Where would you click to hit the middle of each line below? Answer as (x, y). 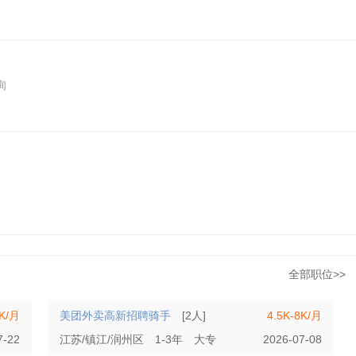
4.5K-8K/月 (294, 315)
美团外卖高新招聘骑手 (115, 315)
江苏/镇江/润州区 (102, 339)
